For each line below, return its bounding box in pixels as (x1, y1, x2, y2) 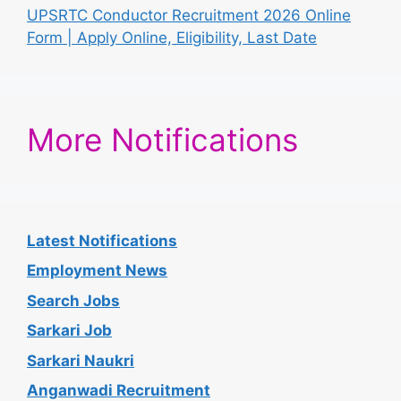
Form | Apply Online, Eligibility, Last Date (27, 28, 317, 47)
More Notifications (27, 120, 298, 158)
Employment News (27, 261, 167, 280)
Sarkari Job (27, 321, 112, 340)
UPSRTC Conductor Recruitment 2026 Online (27, 5, 351, 24)
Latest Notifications (27, 231, 177, 250)
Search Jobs (27, 291, 120, 310)
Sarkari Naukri (27, 351, 134, 370)
